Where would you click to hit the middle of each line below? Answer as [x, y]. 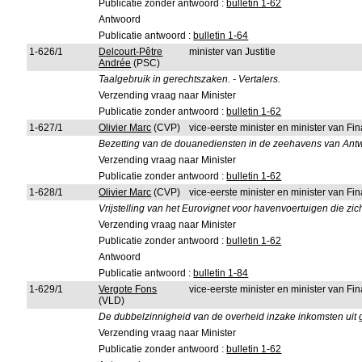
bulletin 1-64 [221, 36]
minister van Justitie [233, 52]
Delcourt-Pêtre [131, 52]
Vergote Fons [128, 289]
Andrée [115, 63]
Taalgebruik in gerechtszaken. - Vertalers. [190, 79]
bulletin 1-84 [221, 273]
